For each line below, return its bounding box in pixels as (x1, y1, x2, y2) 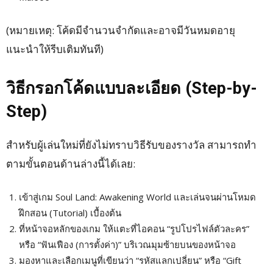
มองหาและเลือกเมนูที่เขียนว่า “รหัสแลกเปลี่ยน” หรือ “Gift (19, 254, 241, 267)
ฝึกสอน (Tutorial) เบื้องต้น (19, 207, 121, 219)
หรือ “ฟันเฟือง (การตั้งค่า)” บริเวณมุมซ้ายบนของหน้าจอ (19, 238, 236, 251)
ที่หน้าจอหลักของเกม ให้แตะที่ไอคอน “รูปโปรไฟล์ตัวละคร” (19, 222, 249, 235)
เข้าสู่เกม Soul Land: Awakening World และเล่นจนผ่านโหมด (19, 191, 256, 204)
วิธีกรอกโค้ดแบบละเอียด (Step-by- (6, 79, 257, 99)
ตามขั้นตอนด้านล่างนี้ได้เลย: (6, 157, 135, 171)
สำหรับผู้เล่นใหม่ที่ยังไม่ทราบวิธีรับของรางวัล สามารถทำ (6, 138, 257, 152)
